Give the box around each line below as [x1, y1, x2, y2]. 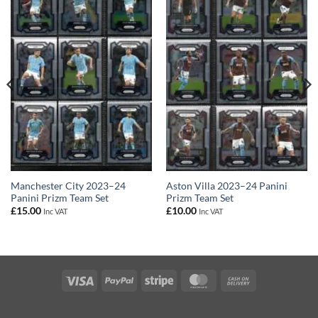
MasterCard [212, 273, 265, 286]
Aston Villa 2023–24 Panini [165, 180, 287, 192]
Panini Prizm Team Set [10, 192, 109, 204]
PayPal [133, 273, 163, 286]
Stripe [172, 273, 199, 286]
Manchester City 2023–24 [10, 180, 126, 192]
